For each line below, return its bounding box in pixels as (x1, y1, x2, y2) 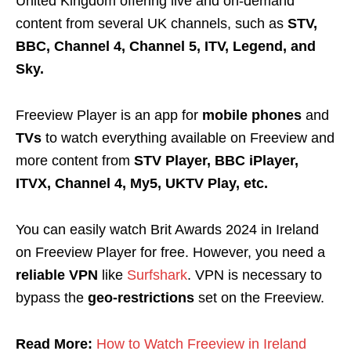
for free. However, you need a (140, 244, 325, 260)
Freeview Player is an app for (16, 107, 202, 123)
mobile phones (202, 107, 306, 123)
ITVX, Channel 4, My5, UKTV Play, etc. (16, 175, 268, 191)
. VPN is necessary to (187, 266, 322, 283)
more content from (16, 152, 134, 168)
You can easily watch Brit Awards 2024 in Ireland (16, 221, 319, 237)
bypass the (16, 289, 88, 306)
